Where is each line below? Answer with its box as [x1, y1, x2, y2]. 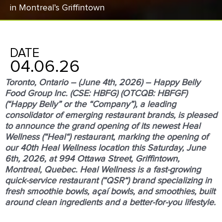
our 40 [5, 143, 31, 153]
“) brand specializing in [124, 176, 212, 185]
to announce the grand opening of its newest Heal [5, 121, 200, 131]
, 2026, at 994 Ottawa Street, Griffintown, [18, 154, 179, 164]
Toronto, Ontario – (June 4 [5, 78, 107, 87]
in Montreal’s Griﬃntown [10, 3, 105, 12]
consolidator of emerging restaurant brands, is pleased [5, 111, 217, 120]
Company [92, 100, 130, 109]
